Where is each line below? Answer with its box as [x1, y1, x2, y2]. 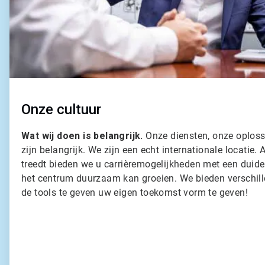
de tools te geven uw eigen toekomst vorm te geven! [21, 187, 248, 199]
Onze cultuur [21, 101, 101, 118]
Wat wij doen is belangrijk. [21, 130, 143, 142]
